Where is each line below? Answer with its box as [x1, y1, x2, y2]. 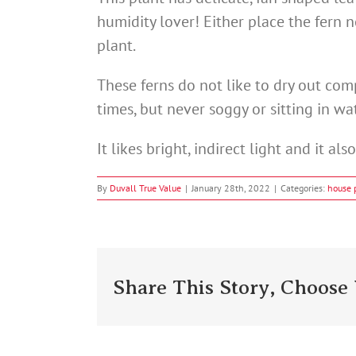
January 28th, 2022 [192, 182, 270, 195]
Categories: [281, 182, 327, 195]
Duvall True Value [110, 182, 181, 195]
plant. [97, 35, 136, 56]
